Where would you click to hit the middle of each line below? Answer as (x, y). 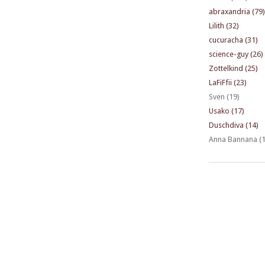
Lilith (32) (224, 26)
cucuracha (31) (233, 40)
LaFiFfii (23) (227, 83)
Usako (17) (226, 111)
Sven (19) (224, 97)
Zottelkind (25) (233, 69)
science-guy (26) (236, 54)
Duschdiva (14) (233, 125)
